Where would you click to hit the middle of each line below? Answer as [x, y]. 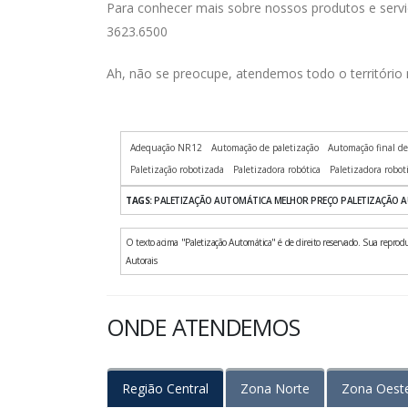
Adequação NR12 [166, 148]
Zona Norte [275, 389]
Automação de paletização [265, 148]
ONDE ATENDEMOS [203, 327]
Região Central [165, 389]
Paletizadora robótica [277, 170]
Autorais [141, 261]
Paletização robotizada [177, 170]
